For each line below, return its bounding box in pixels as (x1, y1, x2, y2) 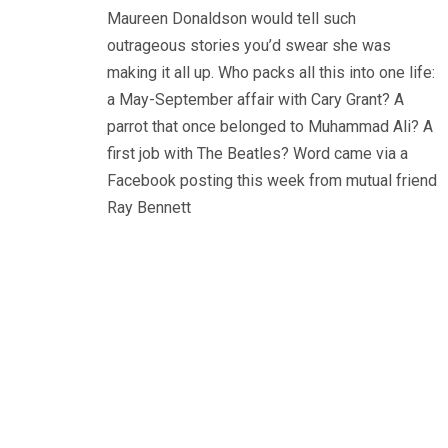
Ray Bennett (107, 198, 191, 218)
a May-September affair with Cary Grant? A (107, 90, 404, 110)
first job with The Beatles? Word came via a (107, 144, 408, 164)
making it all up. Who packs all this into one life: (107, 63, 435, 83)
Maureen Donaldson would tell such (107, 9, 356, 29)
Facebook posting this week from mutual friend (107, 171, 437, 191)
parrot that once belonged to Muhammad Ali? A (107, 117, 433, 137)
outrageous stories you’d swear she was (107, 36, 391, 56)
